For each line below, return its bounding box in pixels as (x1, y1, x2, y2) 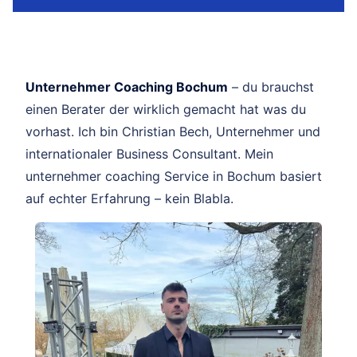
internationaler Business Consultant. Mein (25, 145, 273, 162)
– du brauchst (228, 78, 314, 95)
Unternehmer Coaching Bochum (25, 78, 228, 95)
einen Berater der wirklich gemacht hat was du (25, 100, 306, 117)
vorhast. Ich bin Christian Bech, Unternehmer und (25, 123, 320, 139)
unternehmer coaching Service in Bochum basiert (25, 167, 322, 184)
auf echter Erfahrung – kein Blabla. (25, 190, 233, 206)
